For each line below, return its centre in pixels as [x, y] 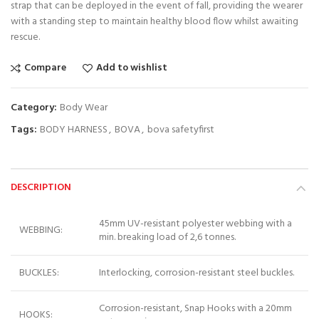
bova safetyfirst [181, 130]
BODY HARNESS [74, 130]
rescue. [25, 37]
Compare [45, 68]
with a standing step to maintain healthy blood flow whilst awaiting [155, 22]
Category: [35, 108]
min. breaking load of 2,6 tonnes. [167, 237]
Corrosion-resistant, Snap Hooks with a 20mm [195, 309]
